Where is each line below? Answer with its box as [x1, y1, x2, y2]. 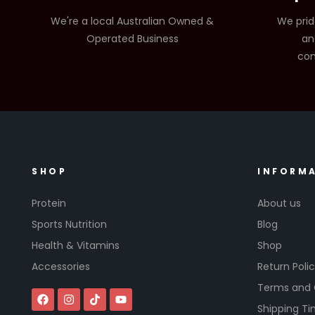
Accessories [32, 259, 90, 274]
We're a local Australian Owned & [51, 13, 214, 28]
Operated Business [86, 31, 179, 46]
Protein [32, 195, 66, 210]
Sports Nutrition [32, 217, 107, 231]
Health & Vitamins [32, 238, 120, 252]
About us [257, 195, 301, 210]
